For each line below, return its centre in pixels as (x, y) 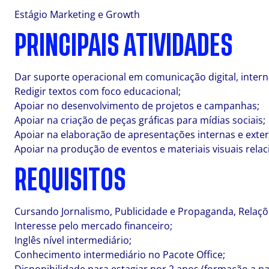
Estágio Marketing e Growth (77, 14)
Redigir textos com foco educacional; (98, 91)
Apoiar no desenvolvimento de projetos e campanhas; (137, 106)
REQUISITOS (70, 180)
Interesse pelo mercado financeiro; (93, 226)
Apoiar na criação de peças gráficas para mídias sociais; (140, 120)
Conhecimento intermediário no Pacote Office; (120, 255)
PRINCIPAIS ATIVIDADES (124, 46)
